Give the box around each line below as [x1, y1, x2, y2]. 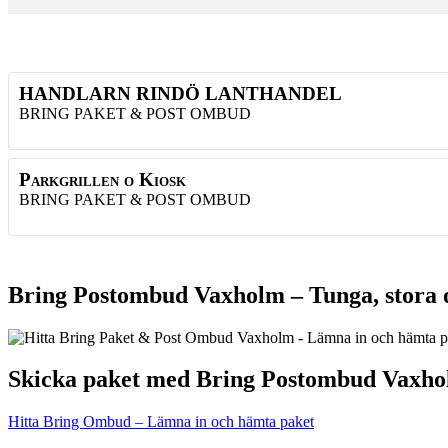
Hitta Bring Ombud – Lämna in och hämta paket [8, 413, 314, 431]
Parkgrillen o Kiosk [19, 168, 186, 190]
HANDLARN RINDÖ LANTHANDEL [19, 82, 342, 104]
